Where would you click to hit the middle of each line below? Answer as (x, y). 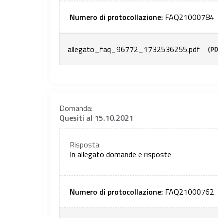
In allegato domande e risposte (120, 154)
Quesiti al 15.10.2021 (96, 118)
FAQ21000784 (190, 17)
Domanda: (76, 108)
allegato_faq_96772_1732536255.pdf (134, 49)
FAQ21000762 (190, 191)
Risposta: (85, 145)
